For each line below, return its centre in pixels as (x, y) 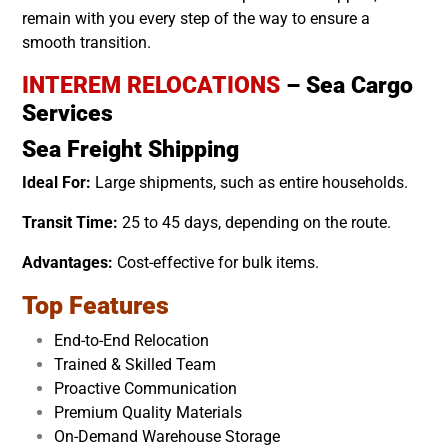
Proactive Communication (145, 388)
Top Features (95, 305)
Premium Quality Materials (148, 412)
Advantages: (67, 262)
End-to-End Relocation (131, 340)
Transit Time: (70, 222)
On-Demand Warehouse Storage (167, 436)
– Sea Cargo (346, 84)
